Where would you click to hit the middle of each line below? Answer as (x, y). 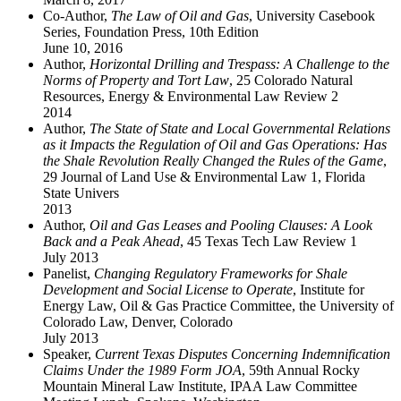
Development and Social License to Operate (168, 289)
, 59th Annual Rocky (301, 370)
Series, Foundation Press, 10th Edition (151, 31)
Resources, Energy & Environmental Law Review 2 (191, 96)
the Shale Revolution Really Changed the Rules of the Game (213, 160)
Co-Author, (77, 15)
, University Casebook (312, 15)
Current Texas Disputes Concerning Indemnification (243, 354)
